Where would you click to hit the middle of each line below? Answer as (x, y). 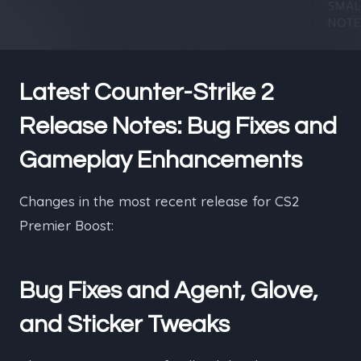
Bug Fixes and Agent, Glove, (169, 290)
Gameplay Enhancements (161, 160)
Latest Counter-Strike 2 (147, 92)
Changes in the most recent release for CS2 (159, 201)
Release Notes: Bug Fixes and (178, 126)
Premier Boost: (66, 225)
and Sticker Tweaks (124, 324)
